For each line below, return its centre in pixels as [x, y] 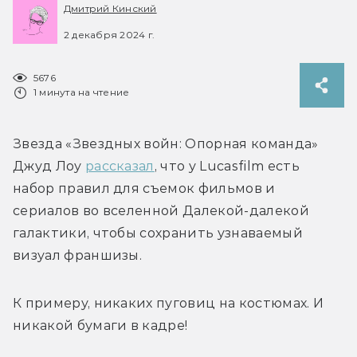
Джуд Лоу [49, 166]
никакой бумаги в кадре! [102, 325]
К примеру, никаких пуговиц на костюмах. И [169, 303]
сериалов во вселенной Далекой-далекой [161, 210]
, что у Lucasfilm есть [227, 166]
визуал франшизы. [78, 255]
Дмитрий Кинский [110, 9]
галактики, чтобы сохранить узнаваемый [158, 233]
